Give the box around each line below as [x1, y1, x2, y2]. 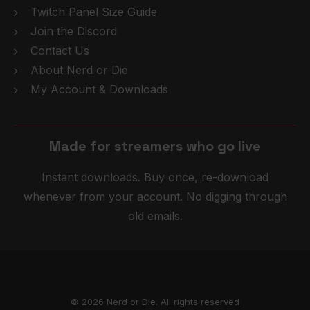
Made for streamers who [49, 137, 217, 155]
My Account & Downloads [30, 82, 168, 96]
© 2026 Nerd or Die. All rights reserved [71, 296, 239, 307]
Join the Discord [30, 24, 117, 38]
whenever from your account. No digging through [23, 190, 287, 203]
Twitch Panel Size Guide [30, 5, 157, 19]
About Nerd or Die [30, 63, 128, 77]
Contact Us [30, 44, 89, 57]
